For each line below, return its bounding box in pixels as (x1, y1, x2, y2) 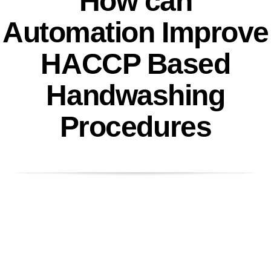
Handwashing (46, 79, 225, 111)
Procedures (59, 110, 212, 143)
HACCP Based (41, 47, 230, 80)
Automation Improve (2, 16, 269, 48)
